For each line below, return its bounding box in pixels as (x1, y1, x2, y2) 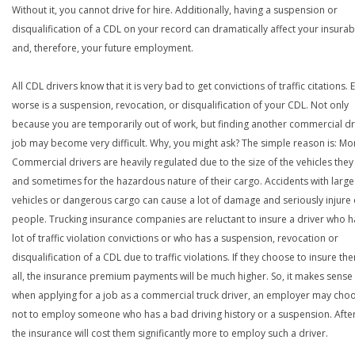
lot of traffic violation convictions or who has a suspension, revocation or (12, 231, 338, 245)
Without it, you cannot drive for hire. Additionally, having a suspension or (12, 3, 338, 17)
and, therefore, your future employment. (12, 41, 193, 55)
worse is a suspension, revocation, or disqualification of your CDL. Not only (12, 98, 349, 112)
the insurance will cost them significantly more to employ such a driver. (12, 326, 328, 340)
